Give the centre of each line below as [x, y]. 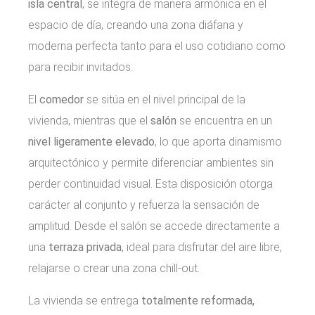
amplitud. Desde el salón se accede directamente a [154, 226]
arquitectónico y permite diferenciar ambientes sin [151, 162]
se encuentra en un [224, 120]
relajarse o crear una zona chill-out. [114, 268]
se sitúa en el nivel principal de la [165, 99]
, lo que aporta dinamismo [218, 141]
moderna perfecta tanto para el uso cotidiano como [157, 46]
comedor [62, 99]
